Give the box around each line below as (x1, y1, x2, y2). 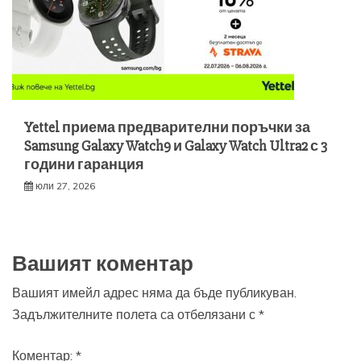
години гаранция (24, 156, 144, 174)
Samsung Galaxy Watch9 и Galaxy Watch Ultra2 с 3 (24, 137, 327, 156)
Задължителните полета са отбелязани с (12, 306, 259, 323)
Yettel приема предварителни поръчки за (24, 118, 310, 137)
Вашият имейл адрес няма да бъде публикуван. (12, 284, 297, 301)
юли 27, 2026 (35, 180, 95, 193)
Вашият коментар (12, 251, 193, 278)
